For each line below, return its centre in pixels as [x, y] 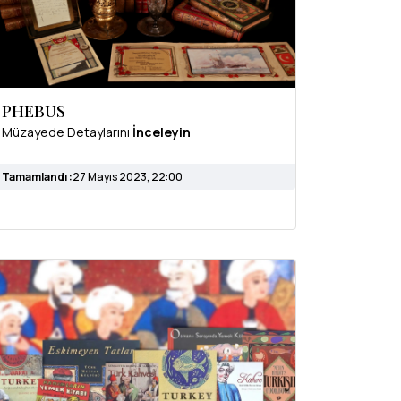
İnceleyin [162, 132]
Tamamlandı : [37, 176]
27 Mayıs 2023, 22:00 [128, 176]
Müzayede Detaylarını [67, 132]
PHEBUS [34, 111]
